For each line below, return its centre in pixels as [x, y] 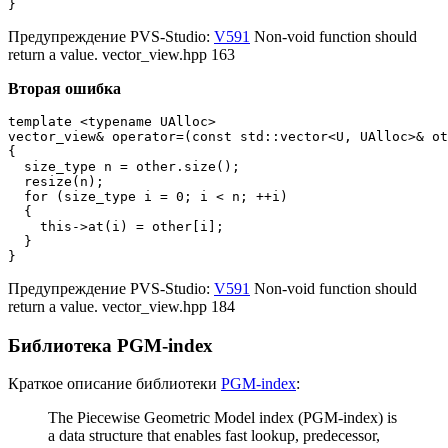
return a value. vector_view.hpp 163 [121, 54]
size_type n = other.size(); [124, 166]
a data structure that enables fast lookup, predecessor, [214, 436]
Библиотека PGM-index [110, 345]
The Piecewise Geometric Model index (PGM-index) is [222, 418]
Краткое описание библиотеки [114, 384]
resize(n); [56, 181]
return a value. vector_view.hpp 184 [121, 306]
